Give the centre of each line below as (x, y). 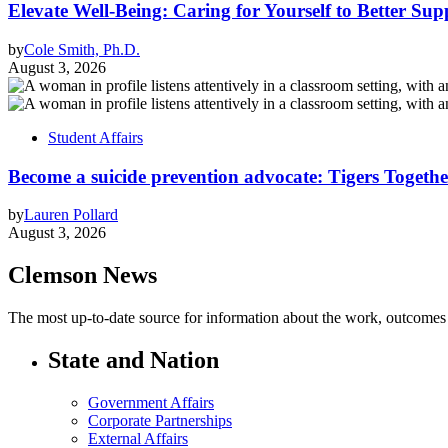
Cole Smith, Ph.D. (82, 49)
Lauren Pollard (71, 215)
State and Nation (133, 360)
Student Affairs (95, 137)
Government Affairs (151, 402)
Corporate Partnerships (160, 420)
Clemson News (82, 275)
